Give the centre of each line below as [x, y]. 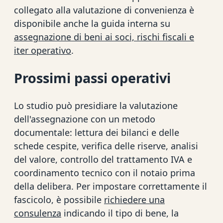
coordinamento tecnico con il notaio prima [105, 173]
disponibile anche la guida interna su [92, 23]
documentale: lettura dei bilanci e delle [97, 133]
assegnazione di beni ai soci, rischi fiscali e [104, 37]
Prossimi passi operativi [92, 78]
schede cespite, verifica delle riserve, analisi [106, 146]
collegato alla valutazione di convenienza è [104, 10]
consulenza [38, 213]
